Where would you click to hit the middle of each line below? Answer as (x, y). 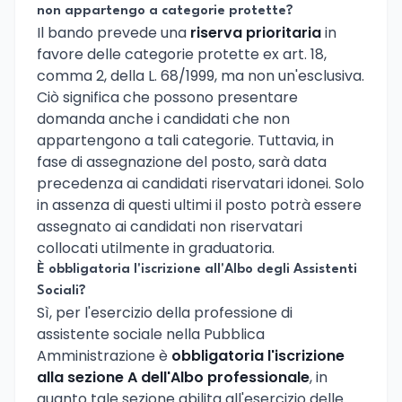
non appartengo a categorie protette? (165, 12)
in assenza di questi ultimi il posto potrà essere (199, 205)
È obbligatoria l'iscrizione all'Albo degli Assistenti (197, 270)
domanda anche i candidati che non (163, 119)
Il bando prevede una (114, 33)
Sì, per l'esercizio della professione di (165, 313)
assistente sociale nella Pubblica (151, 335)
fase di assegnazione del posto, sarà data (182, 162)
